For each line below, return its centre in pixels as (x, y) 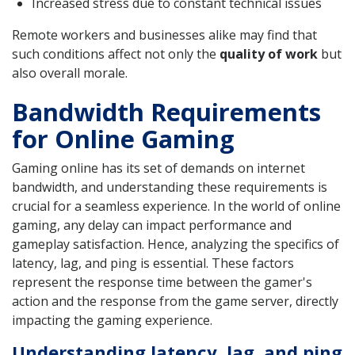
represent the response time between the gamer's (162, 282)
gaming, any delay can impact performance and (152, 225)
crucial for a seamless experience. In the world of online (176, 206)
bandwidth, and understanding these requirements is (170, 187)
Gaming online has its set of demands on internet (158, 168)
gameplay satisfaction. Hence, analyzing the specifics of (176, 244)
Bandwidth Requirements (166, 111)
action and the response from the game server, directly (175, 301)
